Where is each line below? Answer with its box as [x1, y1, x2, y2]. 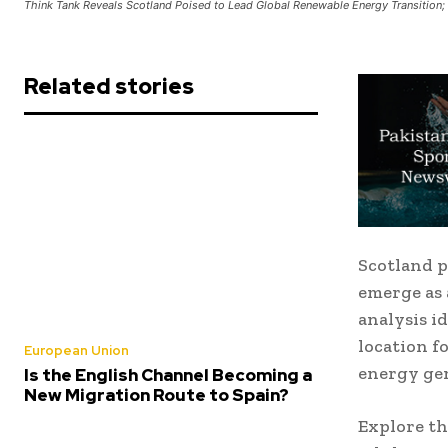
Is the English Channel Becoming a [24, 364, 312, 387]
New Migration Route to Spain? [24, 384, 289, 407]
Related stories [24, 72, 194, 102]
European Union [24, 342, 129, 360]
